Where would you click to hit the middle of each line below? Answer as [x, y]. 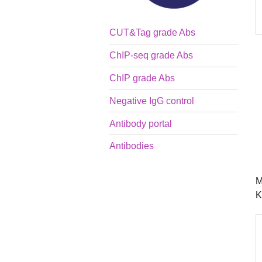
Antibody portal [141, 123]
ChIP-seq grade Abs [151, 56]
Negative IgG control [152, 101]
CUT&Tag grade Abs [152, 33]
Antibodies [132, 146]
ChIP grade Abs [142, 78]
